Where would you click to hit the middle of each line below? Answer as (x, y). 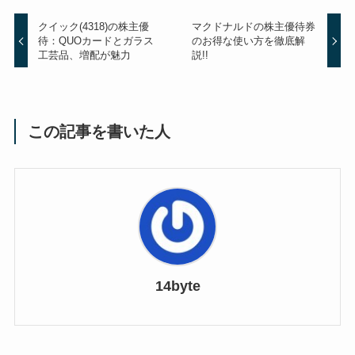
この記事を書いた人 (99, 131)
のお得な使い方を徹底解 (248, 40)
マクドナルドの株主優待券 (253, 26)
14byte (177, 286)
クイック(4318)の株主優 (94, 26)
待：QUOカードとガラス (96, 40)
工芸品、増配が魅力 (85, 55)
